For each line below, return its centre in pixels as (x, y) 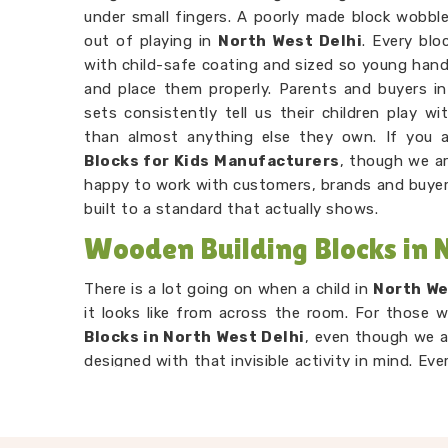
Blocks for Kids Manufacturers (212, 161)
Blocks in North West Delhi (194, 337)
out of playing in (151, 41)
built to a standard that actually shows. (231, 209)
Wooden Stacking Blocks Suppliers (236, 433)
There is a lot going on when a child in (229, 289)
